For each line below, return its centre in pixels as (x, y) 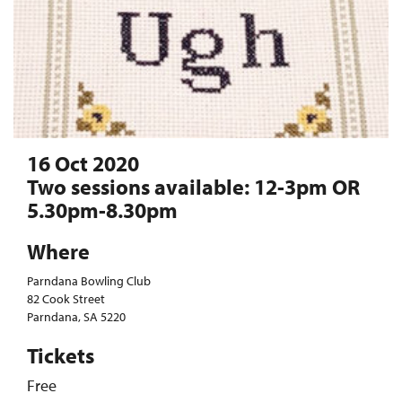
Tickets (61, 356)
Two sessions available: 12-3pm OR (193, 187)
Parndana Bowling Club (89, 281)
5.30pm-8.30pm (102, 210)
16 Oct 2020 (83, 164)
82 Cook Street (66, 299)
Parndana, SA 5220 (76, 317)
